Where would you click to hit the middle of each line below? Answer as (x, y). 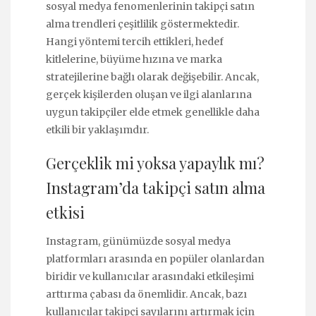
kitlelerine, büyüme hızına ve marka (134, 59)
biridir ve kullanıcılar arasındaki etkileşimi (150, 277)
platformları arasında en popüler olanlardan (155, 259)
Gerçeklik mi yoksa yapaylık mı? (155, 163)
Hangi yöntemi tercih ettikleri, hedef (135, 41)
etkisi (65, 213)
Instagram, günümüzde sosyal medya (138, 242)
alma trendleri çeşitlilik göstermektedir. (142, 24)
